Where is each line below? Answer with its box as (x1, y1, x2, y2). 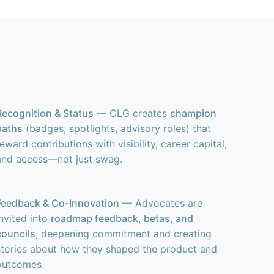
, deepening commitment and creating (35, 228, 212, 240)
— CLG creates (93, 107, 170, 119)
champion (169, 107, 217, 119)
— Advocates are (119, 197, 202, 209)
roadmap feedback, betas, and (50, 212, 193, 224)
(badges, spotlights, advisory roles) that (22, 122, 211, 135)
